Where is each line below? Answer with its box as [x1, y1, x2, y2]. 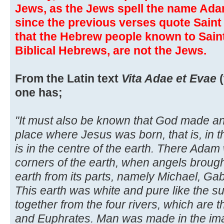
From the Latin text [15, 71, 121, 85]
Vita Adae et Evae [121, 71, 216, 85]
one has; [15, 85, 62, 99]
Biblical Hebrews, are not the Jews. [15, 43, 206, 57]
